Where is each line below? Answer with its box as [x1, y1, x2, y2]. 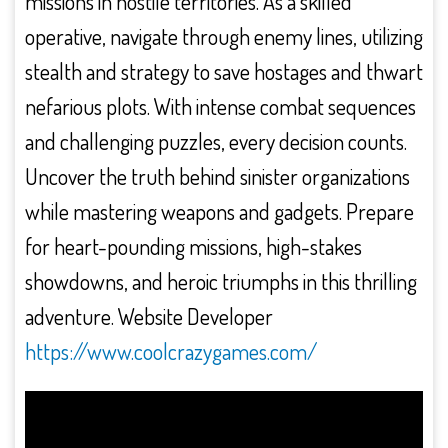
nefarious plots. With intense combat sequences [25, 92, 416, 120]
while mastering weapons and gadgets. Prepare [25, 197, 414, 225]
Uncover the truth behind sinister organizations [25, 162, 410, 190]
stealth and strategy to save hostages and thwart [25, 57, 423, 85]
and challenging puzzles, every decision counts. [25, 127, 407, 155]
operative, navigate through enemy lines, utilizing [25, 22, 423, 50]
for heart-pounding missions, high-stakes [25, 232, 362, 260]
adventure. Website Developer [25, 302, 273, 330]
